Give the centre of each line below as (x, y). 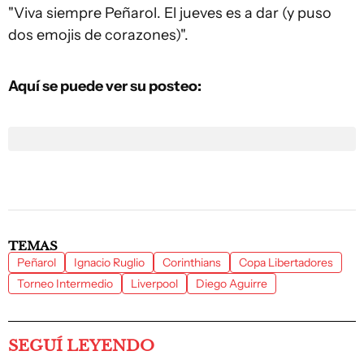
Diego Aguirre (232, 284)
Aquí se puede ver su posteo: (105, 86)
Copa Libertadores (286, 262)
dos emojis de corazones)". (98, 35)
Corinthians (192, 262)
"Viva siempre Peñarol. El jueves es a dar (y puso (170, 13)
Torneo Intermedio (65, 284)
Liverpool (154, 284)
